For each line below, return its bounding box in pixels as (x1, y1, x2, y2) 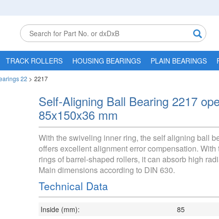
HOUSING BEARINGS (72, 56, 141, 66)
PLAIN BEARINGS (151, 56, 207, 66)
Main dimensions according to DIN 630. (39, 164, 175, 175)
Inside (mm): (41, 204, 80, 214)
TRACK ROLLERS (6, 56, 63, 66)
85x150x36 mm (39, 106, 118, 123)
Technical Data (39, 178, 108, 193)
